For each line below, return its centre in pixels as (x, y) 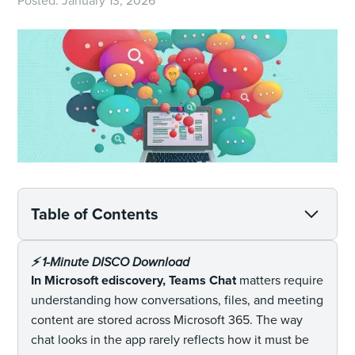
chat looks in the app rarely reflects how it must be (170, 339)
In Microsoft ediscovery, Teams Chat (134, 280)
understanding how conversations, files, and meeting (177, 300)
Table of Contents (95, 214)
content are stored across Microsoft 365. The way (167, 319)
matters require (280, 280)
